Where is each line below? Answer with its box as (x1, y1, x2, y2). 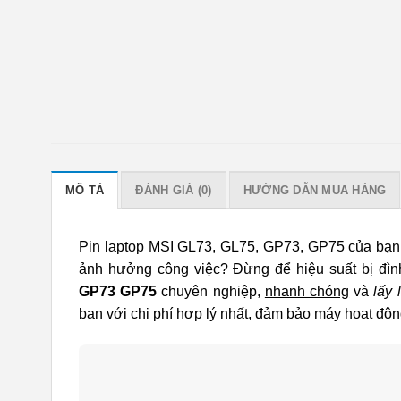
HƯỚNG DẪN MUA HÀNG (243, 183, 387, 197)
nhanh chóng (264, 283, 350, 299)
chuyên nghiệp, (157, 283, 265, 299)
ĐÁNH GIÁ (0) (135, 183, 212, 197)
